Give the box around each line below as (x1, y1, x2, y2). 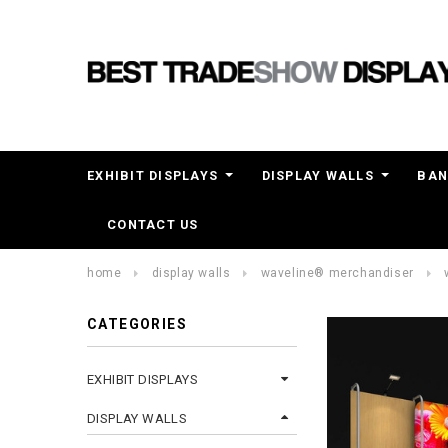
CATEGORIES (87, 316, 187, 332)
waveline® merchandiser (260, 266, 414, 280)
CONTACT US (107, 217, 199, 232)
